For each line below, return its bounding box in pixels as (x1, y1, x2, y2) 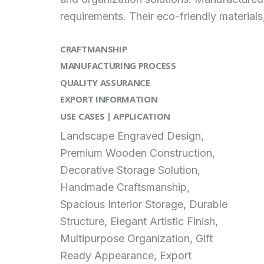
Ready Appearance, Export (60, 249, 192, 262)
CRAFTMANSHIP (60, 42, 127, 55)
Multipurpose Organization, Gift (60, 232, 213, 245)
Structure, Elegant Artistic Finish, (60, 215, 218, 228)
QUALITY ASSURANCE (60, 76, 150, 88)
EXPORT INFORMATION (60, 93, 158, 105)
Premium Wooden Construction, (60, 147, 215, 160)
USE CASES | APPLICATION (60, 110, 171, 122)
